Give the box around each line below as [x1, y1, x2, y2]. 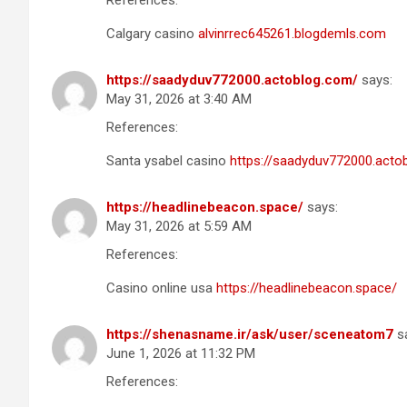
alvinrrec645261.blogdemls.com [198, 25, 386, 42]
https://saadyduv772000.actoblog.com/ [106, 71, 358, 88]
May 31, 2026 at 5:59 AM [106, 217, 252, 234]
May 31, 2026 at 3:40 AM [106, 90, 252, 107]
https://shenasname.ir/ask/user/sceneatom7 [106, 325, 393, 342]
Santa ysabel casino [106, 152, 230, 169]
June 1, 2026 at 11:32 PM [106, 344, 255, 362]
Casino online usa [106, 279, 216, 296]
